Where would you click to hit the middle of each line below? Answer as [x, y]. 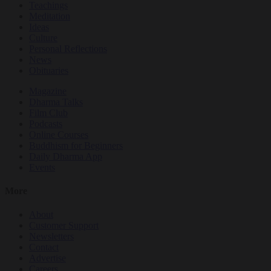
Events [42, 167]
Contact [44, 247]
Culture [43, 38]
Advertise [47, 258]
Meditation [50, 16]
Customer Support [64, 226]
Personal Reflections [68, 48]
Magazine [48, 91]
